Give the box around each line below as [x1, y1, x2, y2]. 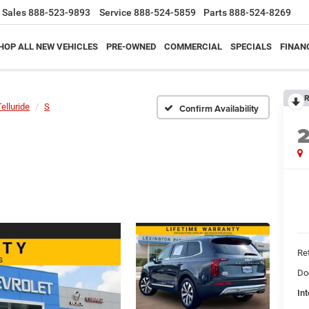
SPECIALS [230, 41, 272, 52]
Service [99, 7, 132, 19]
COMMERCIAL [164, 41, 222, 52]
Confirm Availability [179, 101, 259, 115]
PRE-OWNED [106, 41, 156, 52]
